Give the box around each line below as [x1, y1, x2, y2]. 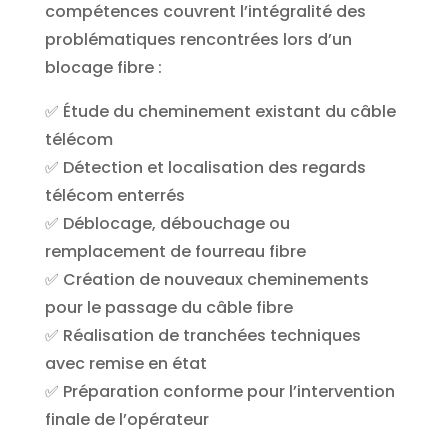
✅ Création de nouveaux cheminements [44, 268, 369, 292]
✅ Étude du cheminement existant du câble [44, 100, 396, 124]
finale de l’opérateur [44, 408, 209, 432]
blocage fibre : [44, 56, 162, 80]
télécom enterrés [44, 184, 185, 208]
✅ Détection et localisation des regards [44, 156, 366, 180]
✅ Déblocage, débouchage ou [44, 212, 290, 236]
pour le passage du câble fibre [44, 296, 293, 320]
